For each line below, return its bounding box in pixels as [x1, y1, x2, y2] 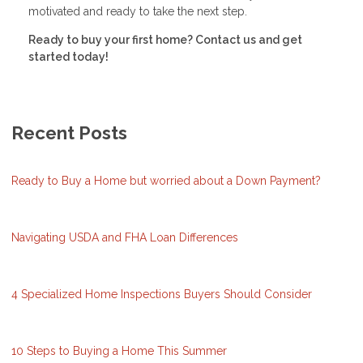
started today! [28, 49, 109, 63]
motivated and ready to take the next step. [28, 4, 247, 18]
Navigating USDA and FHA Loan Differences [11, 230, 238, 244]
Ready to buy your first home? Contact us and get [28, 32, 302, 46]
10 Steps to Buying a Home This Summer [11, 344, 227, 357]
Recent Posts [11, 122, 127, 143]
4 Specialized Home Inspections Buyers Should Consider [11, 287, 312, 301]
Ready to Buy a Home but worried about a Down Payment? [11, 173, 321, 187]
